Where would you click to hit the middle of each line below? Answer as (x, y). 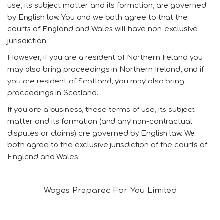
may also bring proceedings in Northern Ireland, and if (106, 69)
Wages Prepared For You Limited (110, 191)
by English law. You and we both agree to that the (97, 17)
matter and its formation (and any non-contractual (100, 122)
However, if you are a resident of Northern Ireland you (105, 58)
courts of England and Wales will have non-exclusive (103, 29)
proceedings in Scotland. (53, 93)
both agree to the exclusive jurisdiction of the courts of (107, 145)
